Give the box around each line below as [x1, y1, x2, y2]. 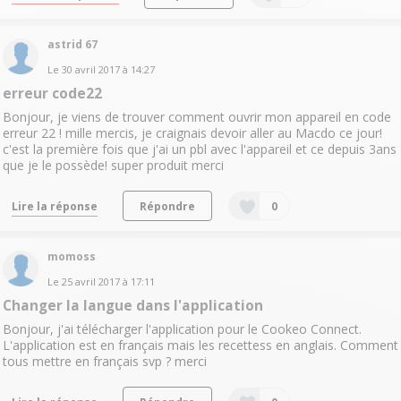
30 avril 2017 [61, 62, 120, 76]
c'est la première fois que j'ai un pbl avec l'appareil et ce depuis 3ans [2, 140, 397, 158]
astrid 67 [47, 36, 98, 52]
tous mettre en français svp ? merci [2, 353, 207, 371]
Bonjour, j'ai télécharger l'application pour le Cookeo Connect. [2, 320, 362, 338]
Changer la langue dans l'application [2, 296, 263, 316]
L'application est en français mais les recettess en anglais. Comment [2, 337, 398, 354]
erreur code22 [2, 83, 102, 103]
